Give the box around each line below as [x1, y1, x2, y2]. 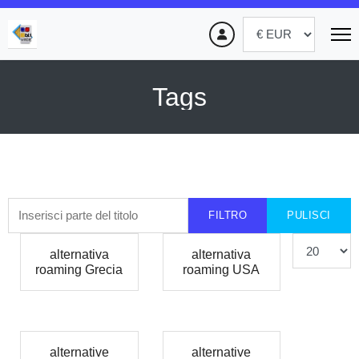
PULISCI [287, 209, 331, 221]
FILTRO [208, 209, 247, 221]
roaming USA [183, 263, 260, 276]
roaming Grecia [35, 263, 123, 276]
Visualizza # [292, 236, 355, 249]
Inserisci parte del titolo [7, 200, 127, 214]
